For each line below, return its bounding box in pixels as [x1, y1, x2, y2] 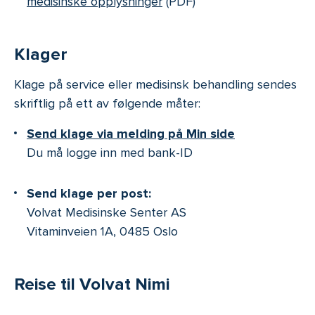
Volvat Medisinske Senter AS [27, 205, 186, 221]
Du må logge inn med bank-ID [27, 144, 193, 160]
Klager [14, 44, 67, 65]
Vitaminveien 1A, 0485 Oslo [27, 224, 178, 240]
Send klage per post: [27, 186, 151, 202]
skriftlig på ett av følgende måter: [14, 95, 200, 111]
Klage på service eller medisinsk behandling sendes [14, 76, 297, 92]
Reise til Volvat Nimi [14, 274, 169, 295]
